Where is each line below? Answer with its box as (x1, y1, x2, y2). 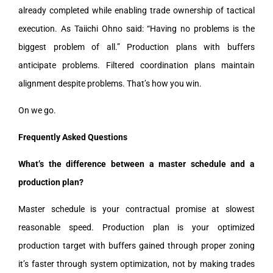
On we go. (18, 105, 56, 115)
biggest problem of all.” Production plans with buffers (18, 41, 255, 52)
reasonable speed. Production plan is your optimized (18, 222, 255, 232)
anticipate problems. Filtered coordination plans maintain (18, 60, 255, 70)
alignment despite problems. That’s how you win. (18, 78, 202, 88)
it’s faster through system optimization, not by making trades (18, 258, 255, 269)
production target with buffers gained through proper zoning (18, 240, 255, 250)
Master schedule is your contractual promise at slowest (18, 204, 255, 214)
